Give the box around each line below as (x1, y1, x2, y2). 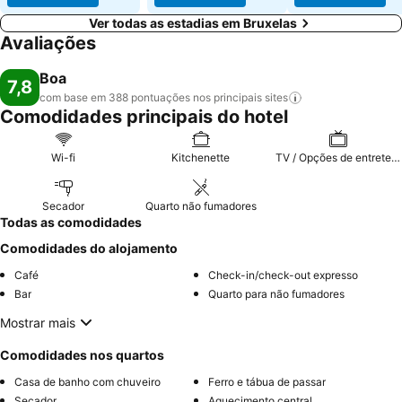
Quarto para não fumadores (208, 287, 345, 301)
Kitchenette (171, 151, 231, 164)
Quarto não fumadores (144, 199, 257, 213)
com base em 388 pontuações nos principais (39, 91, 262, 104)
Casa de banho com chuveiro (14, 375, 161, 389)
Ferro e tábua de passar (208, 375, 326, 389)
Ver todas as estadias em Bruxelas (89, 15, 297, 31)
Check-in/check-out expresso (208, 268, 358, 282)
